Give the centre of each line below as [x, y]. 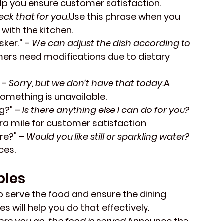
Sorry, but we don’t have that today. [86, 83]
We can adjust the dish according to [112, 43]
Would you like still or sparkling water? [108, 137]
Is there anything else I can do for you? [106, 110]
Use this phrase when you [125, 17]
